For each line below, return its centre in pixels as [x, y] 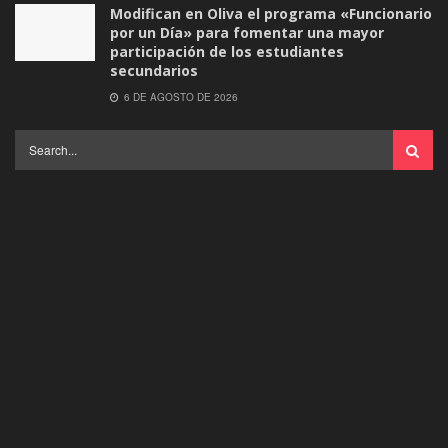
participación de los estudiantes [227, 51]
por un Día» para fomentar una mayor [247, 32]
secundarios [154, 70]
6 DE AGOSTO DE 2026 [179, 96]
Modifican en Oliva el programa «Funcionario [271, 13]
